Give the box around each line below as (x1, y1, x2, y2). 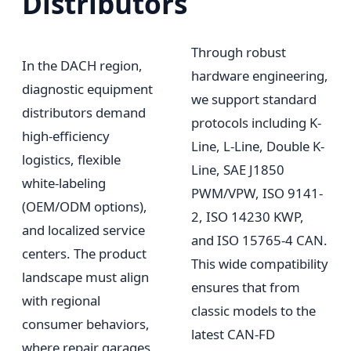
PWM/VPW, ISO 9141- (191, 184, 323, 203)
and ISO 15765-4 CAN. (191, 231, 327, 250)
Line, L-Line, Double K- (191, 137, 324, 156)
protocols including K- (191, 114, 321, 132)
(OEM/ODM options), (22, 197, 147, 216)
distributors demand (22, 103, 146, 122)
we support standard (191, 90, 317, 109)
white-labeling (22, 174, 106, 193)
